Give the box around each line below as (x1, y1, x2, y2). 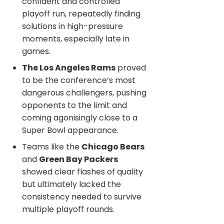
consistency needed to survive (22, 191, 141, 203)
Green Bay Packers (39, 153, 118, 165)
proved (115, 62, 146, 74)
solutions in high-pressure (22, 20, 123, 32)
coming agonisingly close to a (22, 112, 137, 124)
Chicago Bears (81, 141, 144, 153)
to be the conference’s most (22, 74, 135, 86)
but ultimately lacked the (22, 178, 121, 190)
